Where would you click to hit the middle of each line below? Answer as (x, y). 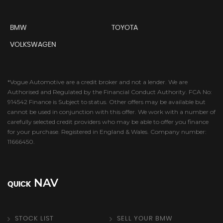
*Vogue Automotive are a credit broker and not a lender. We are (98, 82)
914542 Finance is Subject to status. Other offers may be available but (107, 102)
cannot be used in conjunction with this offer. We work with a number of (111, 111)
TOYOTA (124, 28)
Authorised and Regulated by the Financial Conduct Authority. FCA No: (110, 92)
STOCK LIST (34, 219)
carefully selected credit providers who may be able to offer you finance (108, 121)
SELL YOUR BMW (145, 219)
